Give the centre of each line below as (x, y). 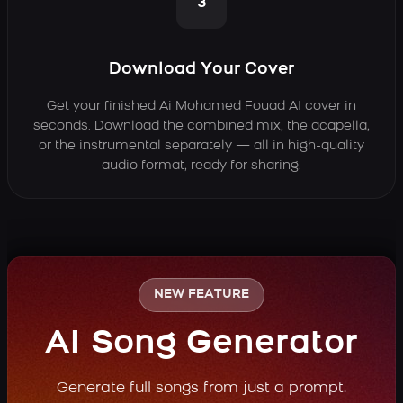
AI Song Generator (201, 344)
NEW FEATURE (201, 294)
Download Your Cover (201, 69)
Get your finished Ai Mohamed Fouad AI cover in (201, 106)
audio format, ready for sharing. (201, 166)
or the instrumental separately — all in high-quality (201, 146)
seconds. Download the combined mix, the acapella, (201, 126)
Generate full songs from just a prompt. (201, 388)
